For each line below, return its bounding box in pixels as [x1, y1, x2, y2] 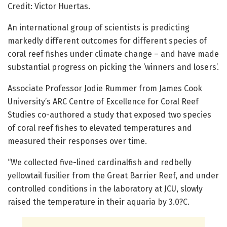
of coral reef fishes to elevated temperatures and [8, 123, 192, 133]
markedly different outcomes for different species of [8, 36, 207, 46]
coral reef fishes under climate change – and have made [8, 49, 219, 59]
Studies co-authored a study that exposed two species [8, 110, 211, 120]
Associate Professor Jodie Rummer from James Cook [8, 84, 202, 94]
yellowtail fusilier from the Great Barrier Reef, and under [8, 171, 219, 181]
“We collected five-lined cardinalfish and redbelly [8, 158, 192, 168]
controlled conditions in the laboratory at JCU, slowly [8, 184, 203, 194]
